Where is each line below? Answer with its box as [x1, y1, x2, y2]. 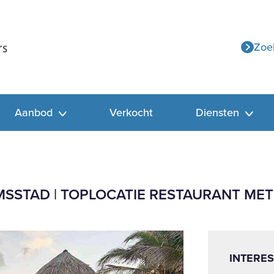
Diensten [196, 105, 242, 120]
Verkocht [109, 105, 153, 120]
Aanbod [15, 105, 56, 120]
